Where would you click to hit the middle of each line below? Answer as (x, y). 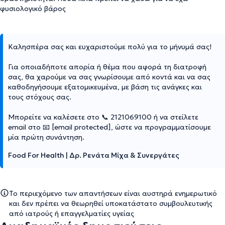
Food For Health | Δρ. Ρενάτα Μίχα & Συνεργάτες (94, 155)
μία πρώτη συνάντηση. (46, 137)
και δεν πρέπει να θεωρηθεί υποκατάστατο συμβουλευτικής (111, 203)
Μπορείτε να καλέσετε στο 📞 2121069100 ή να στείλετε (103, 117)
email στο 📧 (30, 127)
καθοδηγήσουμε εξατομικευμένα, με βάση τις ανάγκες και (105, 87)
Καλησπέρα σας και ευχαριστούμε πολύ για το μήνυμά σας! (110, 46)
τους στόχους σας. (40, 97)
